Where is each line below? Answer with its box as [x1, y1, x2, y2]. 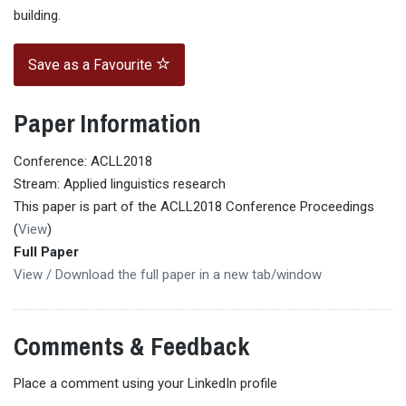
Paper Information [14, 106, 201, 141]
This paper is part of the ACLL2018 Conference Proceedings [14, 198, 374, 215]
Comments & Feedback [14, 328, 249, 363]
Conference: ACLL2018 [14, 152, 152, 169]
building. [14, 7, 61, 24]
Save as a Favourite [28, 56, 156, 74]
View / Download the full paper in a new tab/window [14, 266, 322, 283]
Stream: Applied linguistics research [14, 175, 226, 192]
